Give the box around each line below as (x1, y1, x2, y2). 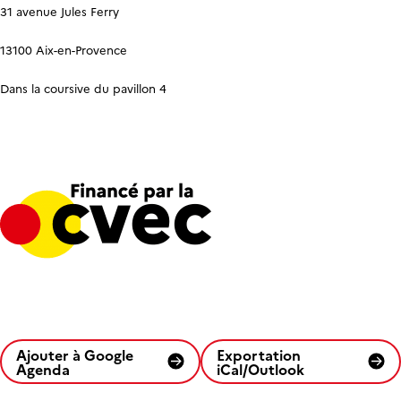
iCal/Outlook (216, 358, 304, 379)
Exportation (216, 344, 301, 364)
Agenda (16, 358, 70, 379)
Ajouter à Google (16, 344, 133, 364)
